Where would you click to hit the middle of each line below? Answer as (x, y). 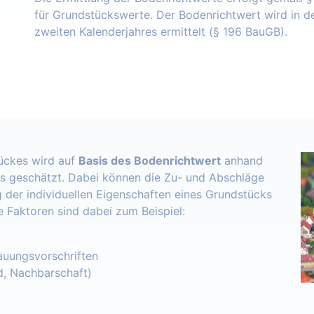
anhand (242, 161)
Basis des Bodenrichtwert (150, 161)
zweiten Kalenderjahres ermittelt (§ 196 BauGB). (161, 32)
